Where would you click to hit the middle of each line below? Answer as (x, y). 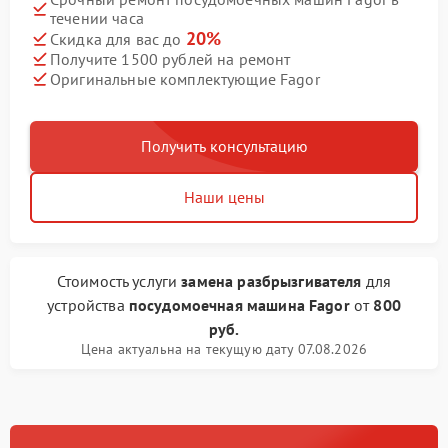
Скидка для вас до (118, 39)
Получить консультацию (224, 146)
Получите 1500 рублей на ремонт (170, 58)
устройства (88, 305)
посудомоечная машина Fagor (239, 305)
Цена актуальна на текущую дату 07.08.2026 (224, 349)
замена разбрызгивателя (271, 281)
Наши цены (224, 197)
